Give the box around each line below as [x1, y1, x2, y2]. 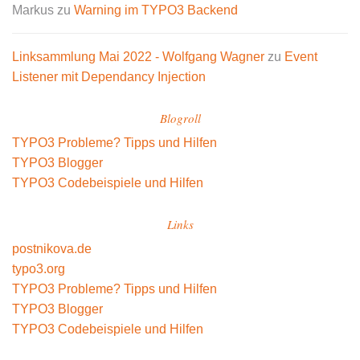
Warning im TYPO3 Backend [74, 3, 238, 18]
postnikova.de [12, 242, 92, 256]
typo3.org [12, 262, 65, 276]
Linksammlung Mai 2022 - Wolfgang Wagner [12, 50, 264, 64]
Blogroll [159, 110, 201, 127]
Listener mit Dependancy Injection [12, 70, 206, 84]
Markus [12, 3, 54, 18]
